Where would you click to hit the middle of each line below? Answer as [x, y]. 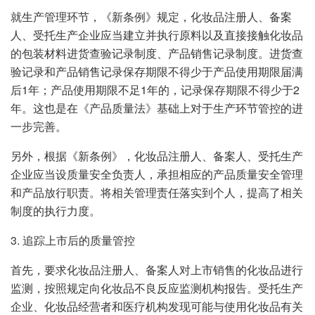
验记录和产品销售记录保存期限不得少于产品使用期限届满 [157, 71]
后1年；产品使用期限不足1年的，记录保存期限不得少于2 [155, 89]
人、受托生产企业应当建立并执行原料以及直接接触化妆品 [157, 34]
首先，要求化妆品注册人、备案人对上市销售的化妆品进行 [157, 269]
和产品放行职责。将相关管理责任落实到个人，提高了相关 [157, 192]
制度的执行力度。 [56, 210]
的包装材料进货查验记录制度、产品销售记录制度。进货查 [157, 53]
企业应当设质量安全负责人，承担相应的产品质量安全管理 [157, 174]
